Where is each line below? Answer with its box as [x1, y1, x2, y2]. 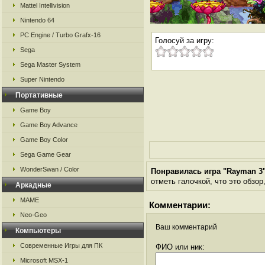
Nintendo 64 [20, 17, 54, 24]
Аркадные [15, 181, 51, 189]
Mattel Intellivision [20, 2, 70, 9]
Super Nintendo [20, 76, 64, 83]
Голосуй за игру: [155, 36, 214, 45]
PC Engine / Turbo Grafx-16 [20, 31, 101, 38]
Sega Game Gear [20, 151, 71, 158]
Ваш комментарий [156, 223, 217, 231]
